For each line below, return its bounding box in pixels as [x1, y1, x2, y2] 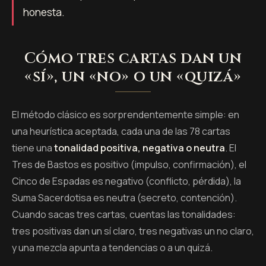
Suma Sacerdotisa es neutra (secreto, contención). [12, 191, 237, 205]
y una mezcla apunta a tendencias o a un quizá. [12, 241, 213, 255]
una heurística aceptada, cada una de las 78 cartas [12, 125, 230, 138]
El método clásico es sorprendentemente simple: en [12, 108, 239, 122]
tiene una [12, 141, 54, 155]
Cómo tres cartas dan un [24, 47, 242, 69]
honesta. [23, 5, 65, 20]
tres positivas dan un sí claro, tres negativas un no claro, [12, 224, 254, 238]
